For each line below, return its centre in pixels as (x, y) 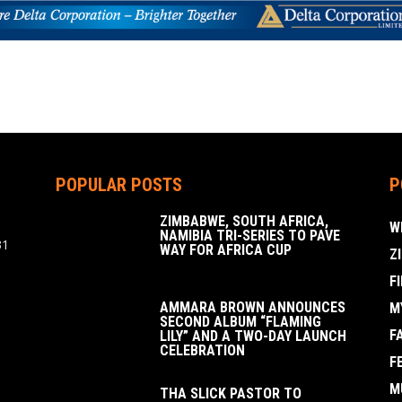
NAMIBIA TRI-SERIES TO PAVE (250, 236)
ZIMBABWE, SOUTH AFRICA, (244, 222)
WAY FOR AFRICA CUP (227, 250)
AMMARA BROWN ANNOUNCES (253, 308)
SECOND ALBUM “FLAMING (240, 322)
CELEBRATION (202, 351)
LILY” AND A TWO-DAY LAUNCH (253, 336)
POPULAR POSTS (119, 185)
